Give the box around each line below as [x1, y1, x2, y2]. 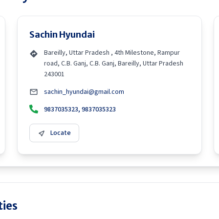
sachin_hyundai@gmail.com [44, 87, 124, 97]
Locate [50, 128, 71, 138]
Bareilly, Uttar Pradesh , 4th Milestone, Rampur [44, 48, 180, 58]
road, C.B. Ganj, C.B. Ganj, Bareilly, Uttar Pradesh [44, 59, 183, 68]
